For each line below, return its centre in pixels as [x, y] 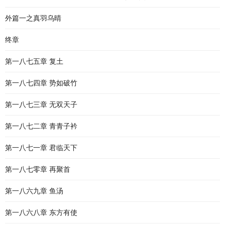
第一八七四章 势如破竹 [41, 83]
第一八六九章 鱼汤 [34, 191]
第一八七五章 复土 [34, 61]
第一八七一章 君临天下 [41, 148]
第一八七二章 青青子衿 [41, 126]
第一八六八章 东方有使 [41, 212]
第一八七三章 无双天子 [41, 104]
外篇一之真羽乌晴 [33, 18]
